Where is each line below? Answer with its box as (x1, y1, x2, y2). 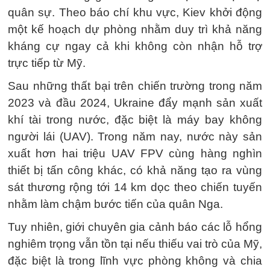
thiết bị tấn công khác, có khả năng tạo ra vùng (8, 164, 262, 177)
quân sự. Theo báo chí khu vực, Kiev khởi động (8, 6, 262, 19)
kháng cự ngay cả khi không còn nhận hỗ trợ (8, 40, 262, 52)
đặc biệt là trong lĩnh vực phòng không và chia (8, 254, 262, 267)
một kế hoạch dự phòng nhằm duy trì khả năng (8, 23, 262, 36)
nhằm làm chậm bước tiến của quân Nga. (8, 198, 223, 210)
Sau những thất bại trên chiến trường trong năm (8, 80, 262, 92)
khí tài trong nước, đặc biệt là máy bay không (8, 113, 262, 126)
